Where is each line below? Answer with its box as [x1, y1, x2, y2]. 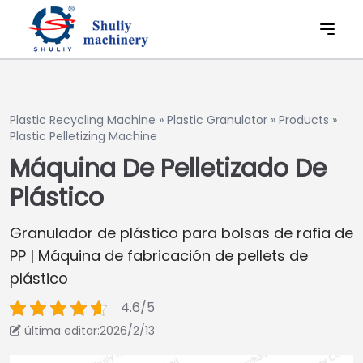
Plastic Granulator [167, 112, 267, 128]
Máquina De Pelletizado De [10, 152, 327, 186]
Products [279, 112, 329, 128]
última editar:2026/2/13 [24, 322, 155, 339]
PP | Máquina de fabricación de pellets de [10, 246, 308, 266]
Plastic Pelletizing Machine [10, 128, 157, 144]
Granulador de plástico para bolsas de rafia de [10, 223, 353, 243]
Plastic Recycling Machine [10, 112, 156, 128]
